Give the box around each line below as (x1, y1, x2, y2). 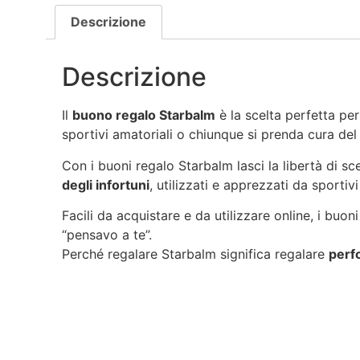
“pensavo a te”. (62, 226, 152, 243)
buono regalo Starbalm (72, 107, 215, 124)
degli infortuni (62, 176, 149, 193)
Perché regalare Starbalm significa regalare (62, 245, 329, 262)
